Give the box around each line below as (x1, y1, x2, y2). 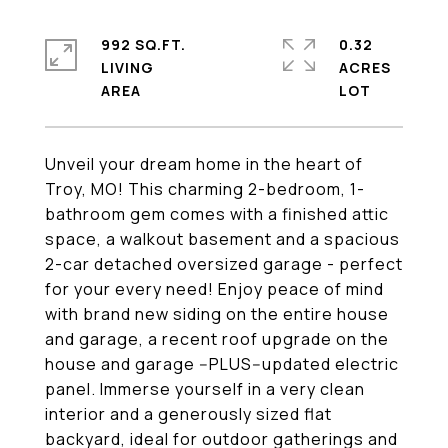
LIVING (101, 58, 154, 77)
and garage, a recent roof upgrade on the (45, 328, 389, 350)
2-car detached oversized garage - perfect (45, 253, 403, 275)
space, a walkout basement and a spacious (45, 228, 400, 250)
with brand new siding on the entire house (45, 303, 389, 325)
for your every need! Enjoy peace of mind (45, 278, 384, 300)
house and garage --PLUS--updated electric (45, 353, 399, 375)
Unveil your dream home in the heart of (45, 153, 363, 175)
